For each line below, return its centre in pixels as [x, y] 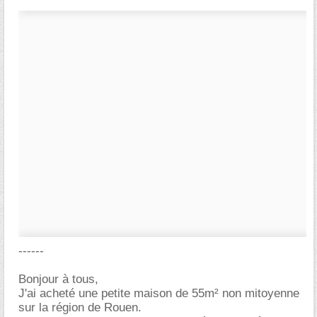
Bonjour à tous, [58, 279]
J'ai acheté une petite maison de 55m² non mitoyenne [159, 293]
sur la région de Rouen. [80, 307]
